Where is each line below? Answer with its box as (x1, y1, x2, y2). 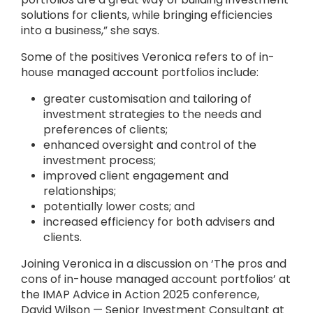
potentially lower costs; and (43, 198, 195, 214)
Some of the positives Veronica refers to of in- (21, 49, 275, 65)
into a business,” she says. (21, 22, 159, 38)
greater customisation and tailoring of (43, 91, 252, 107)
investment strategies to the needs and (43, 106, 261, 122)
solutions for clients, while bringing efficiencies (21, 7, 272, 23)
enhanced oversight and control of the (43, 137, 256, 153)
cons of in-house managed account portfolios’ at (21, 271, 291, 287)
